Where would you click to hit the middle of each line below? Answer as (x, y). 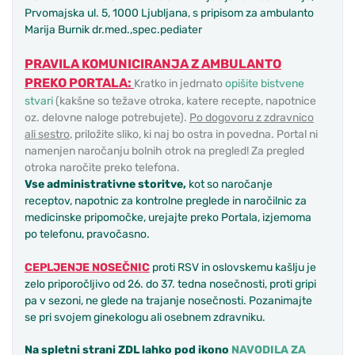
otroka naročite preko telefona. (102, 168)
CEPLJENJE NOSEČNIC (87, 268)
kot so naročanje (231, 185)
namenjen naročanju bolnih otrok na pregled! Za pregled (164, 151)
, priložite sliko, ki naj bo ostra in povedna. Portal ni (194, 135)
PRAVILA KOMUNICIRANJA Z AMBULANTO (153, 64)
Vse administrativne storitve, (107, 185)
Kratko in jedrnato (179, 84)
